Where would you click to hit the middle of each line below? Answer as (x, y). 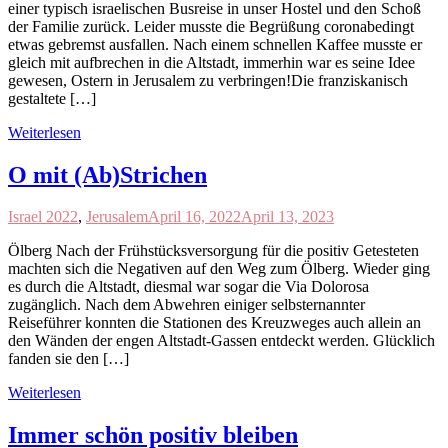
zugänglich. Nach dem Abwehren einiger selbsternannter (186, 305)
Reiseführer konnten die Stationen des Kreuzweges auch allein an (214, 323)
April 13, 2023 (287, 217)
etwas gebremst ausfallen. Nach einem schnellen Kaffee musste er (215, 44)
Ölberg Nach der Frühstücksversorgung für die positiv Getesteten (213, 251)
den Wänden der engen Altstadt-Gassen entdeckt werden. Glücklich (221, 341)
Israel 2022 (43, 217)
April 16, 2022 (194, 217)
